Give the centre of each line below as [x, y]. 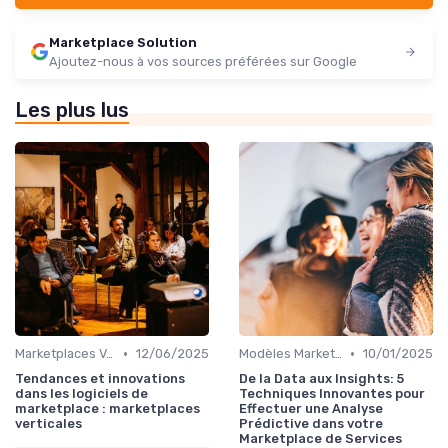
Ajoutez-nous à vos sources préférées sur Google [203, 62]
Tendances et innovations [100, 379]
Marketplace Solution [123, 43]
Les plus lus [72, 110]
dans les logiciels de [81, 394]
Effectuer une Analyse [311, 409]
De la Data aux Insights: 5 [321, 379]
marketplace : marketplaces [107, 409]
